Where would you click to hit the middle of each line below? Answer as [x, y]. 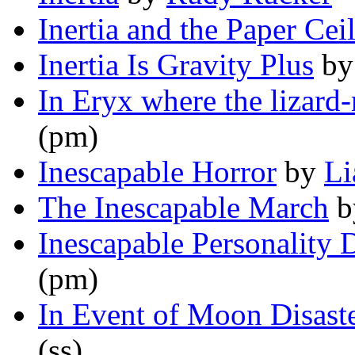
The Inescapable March [183, 208]
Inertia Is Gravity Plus [176, 65]
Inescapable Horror [157, 172]
